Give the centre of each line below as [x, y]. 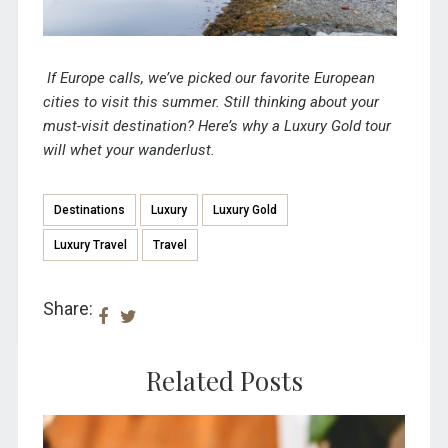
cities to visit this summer [129, 101]
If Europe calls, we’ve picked [140, 77]
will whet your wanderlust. [128, 149]
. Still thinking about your [297, 101]
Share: [67, 309]
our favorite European [304, 77]
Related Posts [224, 381]
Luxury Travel [90, 245]
